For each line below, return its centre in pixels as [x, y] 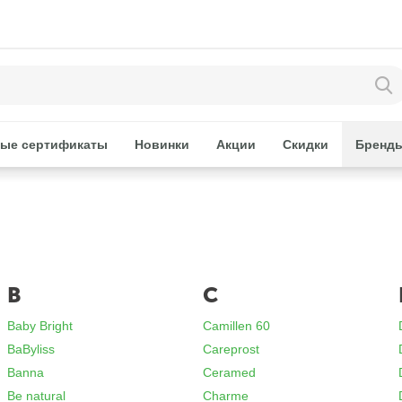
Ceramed [230, 372]
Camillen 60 [237, 326]
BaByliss [31, 349]
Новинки [162, 144]
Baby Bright [40, 326]
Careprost [232, 349]
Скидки [306, 144]
